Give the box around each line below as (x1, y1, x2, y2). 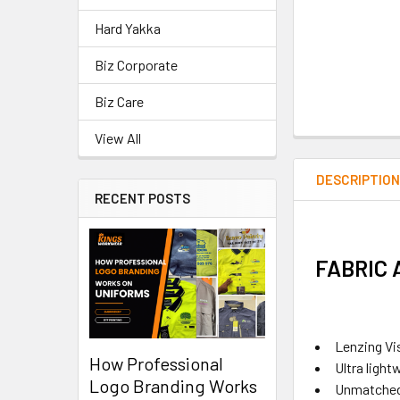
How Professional (89, 353, 223, 375)
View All (95, 129, 141, 146)
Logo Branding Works (89, 375, 257, 397)
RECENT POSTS (95, 190, 190, 206)
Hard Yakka (95, 20, 161, 37)
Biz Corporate (95, 56, 178, 73)
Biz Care (95, 93, 144, 110)
